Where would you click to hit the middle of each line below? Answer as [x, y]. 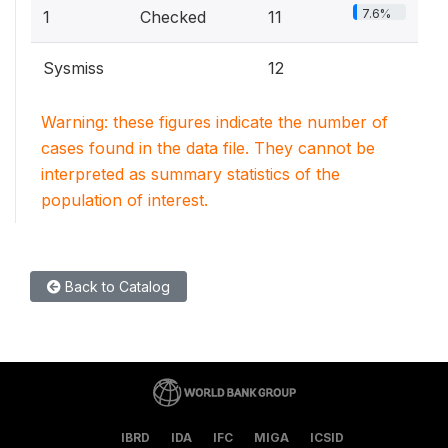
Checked [173, 17]
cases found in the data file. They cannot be [208, 148]
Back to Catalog [115, 286]
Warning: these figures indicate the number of [214, 122]
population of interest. [124, 200]
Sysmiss [73, 68]
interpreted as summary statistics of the [190, 174]
